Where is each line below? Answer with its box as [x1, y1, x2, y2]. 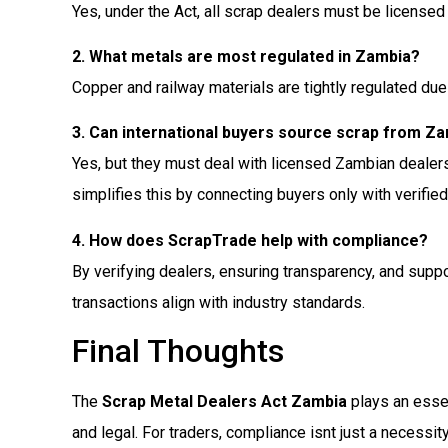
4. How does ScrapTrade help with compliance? [72, 230, 428, 250]
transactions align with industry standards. [72, 292, 365, 312]
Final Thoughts [72, 332, 284, 371]
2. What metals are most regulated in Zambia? [72, 46, 420, 66]
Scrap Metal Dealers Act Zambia [102, 392, 347, 412]
